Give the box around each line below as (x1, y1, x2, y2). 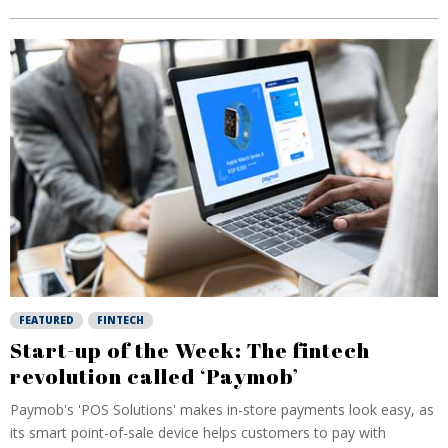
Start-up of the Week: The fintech (10, 336, 370, 364)
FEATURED (19, 313, 74, 327)
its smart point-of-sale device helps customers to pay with (10, 423, 386, 442)
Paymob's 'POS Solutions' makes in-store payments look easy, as (10, 400, 434, 419)
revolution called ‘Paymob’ (10, 362, 299, 390)
